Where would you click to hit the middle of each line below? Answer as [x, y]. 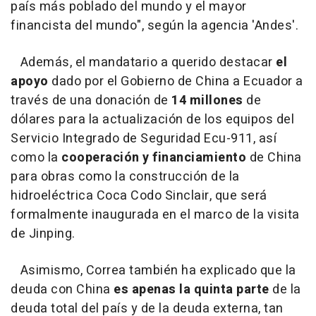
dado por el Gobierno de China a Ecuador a [177, 81]
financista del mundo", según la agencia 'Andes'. [154, 26]
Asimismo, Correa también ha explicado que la [153, 271]
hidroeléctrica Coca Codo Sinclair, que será [139, 196]
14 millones [209, 101]
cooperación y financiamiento [154, 158]
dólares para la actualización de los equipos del [152, 120]
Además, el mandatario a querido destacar [143, 62]
